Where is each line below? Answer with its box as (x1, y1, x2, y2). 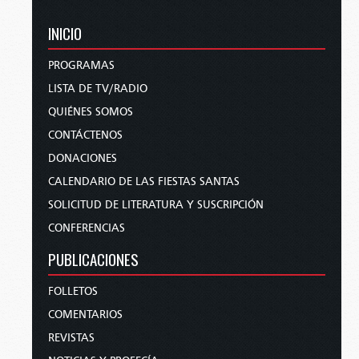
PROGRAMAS (48, 58, 115, 72)
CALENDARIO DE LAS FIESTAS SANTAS (48, 175, 240, 188)
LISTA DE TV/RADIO (48, 82, 147, 95)
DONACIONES (48, 151, 117, 165)
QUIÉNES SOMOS (48, 105, 133, 119)
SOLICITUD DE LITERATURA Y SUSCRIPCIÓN (48, 198, 264, 212)
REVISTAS (48, 331, 95, 345)
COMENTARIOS (48, 308, 123, 321)
